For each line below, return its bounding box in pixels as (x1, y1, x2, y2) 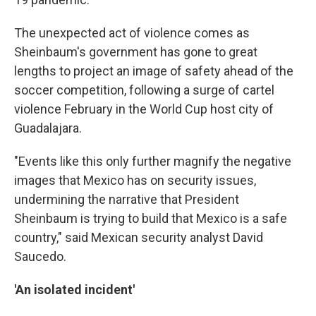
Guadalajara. (14, 121, 82, 135)
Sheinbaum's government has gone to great (14, 44, 257, 59)
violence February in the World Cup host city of (14, 102, 274, 116)
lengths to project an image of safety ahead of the (14, 63, 293, 78)
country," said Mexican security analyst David (14, 230, 263, 245)
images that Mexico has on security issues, (14, 173, 256, 188)
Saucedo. (14, 249, 66, 264)
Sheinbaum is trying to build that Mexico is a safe (14, 211, 287, 226)
